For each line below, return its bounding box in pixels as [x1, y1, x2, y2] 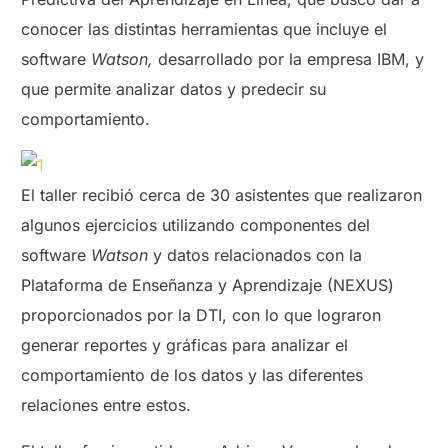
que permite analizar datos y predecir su [21, 79, 327, 99]
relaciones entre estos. [21, 395, 192, 415]
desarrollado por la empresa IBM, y [153, 49, 425, 69]
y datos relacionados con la [148, 245, 363, 265]
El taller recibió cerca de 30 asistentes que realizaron [21, 185, 423, 205]
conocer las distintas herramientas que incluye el [21, 19, 388, 39]
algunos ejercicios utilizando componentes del [21, 215, 371, 235]
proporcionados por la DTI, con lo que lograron [21, 305, 382, 325]
